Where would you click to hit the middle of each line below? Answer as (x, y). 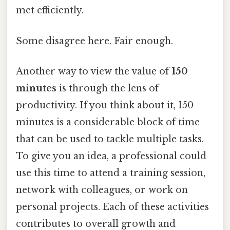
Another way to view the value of (94, 71)
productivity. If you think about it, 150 (105, 105)
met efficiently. (50, 11)
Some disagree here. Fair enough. (94, 41)
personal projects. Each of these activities (112, 207)
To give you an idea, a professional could (111, 156)
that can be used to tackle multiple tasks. (110, 139)
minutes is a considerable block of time (108, 122)
